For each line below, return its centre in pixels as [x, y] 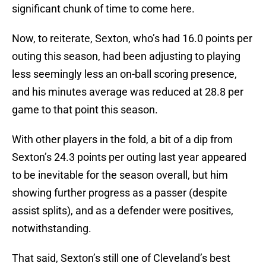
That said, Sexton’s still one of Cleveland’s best [121, 258]
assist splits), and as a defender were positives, [123, 211]
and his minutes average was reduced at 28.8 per [128, 92]
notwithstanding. [52, 229]
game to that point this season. [85, 110]
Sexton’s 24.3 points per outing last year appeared [129, 157]
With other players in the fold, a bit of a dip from [122, 140]
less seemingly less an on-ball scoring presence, [124, 74]
